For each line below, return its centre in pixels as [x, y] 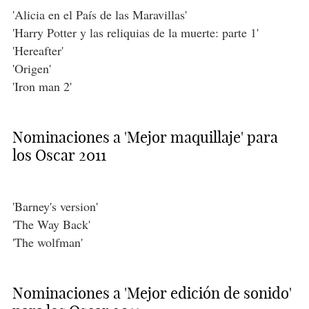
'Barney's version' [55, 207]
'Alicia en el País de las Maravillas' [99, 15]
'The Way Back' [51, 225]
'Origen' [31, 69]
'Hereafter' [38, 51]
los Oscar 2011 [59, 156]
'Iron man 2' [42, 87]
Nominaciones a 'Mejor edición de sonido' [152, 293]
